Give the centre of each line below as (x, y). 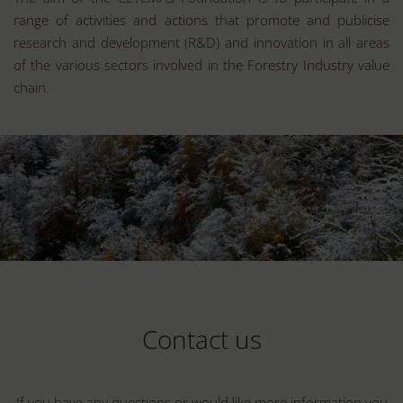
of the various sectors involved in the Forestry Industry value (201, 65)
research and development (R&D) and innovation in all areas (201, 42)
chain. (31, 87)
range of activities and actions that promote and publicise (201, 20)
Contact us (201, 339)
